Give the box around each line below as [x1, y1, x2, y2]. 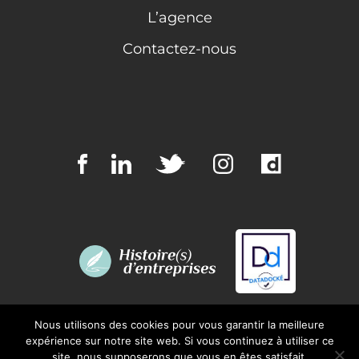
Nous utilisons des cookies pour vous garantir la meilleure [34, 318, 325, 331]
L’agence [147, 9, 212, 27]
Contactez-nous [123, 40, 236, 58]
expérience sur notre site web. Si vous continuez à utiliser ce [25, 334, 334, 347]
